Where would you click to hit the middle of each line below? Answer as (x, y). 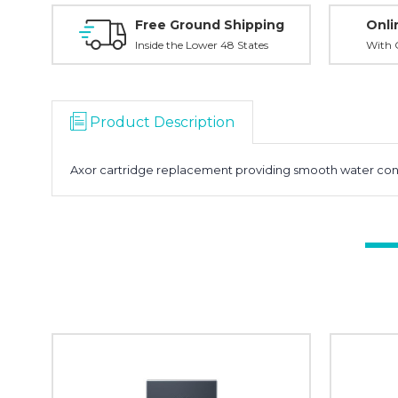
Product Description (162, 122)
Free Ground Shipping (209, 25)
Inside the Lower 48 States (201, 45)
